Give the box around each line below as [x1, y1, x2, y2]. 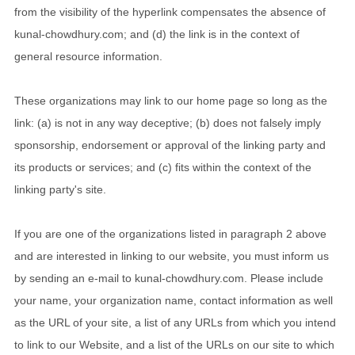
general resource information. [14, 50, 162, 63]
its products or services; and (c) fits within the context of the [14, 161, 311, 174]
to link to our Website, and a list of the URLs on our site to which [14, 338, 334, 352]
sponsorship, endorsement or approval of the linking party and [14, 139, 326, 152]
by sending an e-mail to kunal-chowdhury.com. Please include [14, 272, 323, 285]
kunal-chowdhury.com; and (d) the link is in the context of [14, 28, 300, 41]
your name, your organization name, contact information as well [14, 294, 333, 307]
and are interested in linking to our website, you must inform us [14, 250, 329, 263]
